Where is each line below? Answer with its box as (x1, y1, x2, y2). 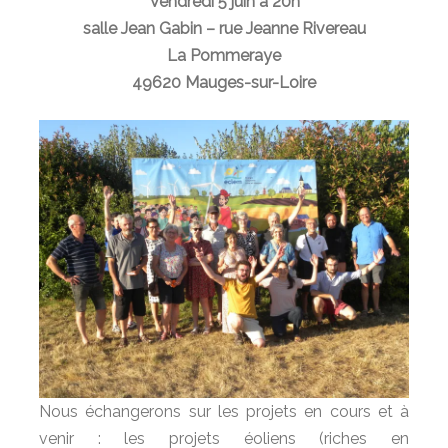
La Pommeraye (167, 46, 281, 65)
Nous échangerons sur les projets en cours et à (39, 402, 409, 421)
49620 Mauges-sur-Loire (132, 73, 316, 92)
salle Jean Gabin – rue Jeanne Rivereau (82, 19, 366, 38)
